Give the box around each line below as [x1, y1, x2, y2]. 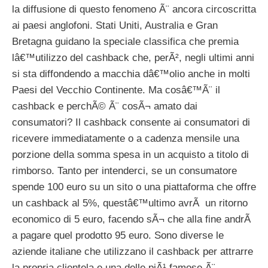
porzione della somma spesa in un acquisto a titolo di [12, 149, 249, 161]
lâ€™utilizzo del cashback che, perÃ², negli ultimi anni [12, 52, 254, 64]
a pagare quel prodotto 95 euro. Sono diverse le [12, 230, 224, 242]
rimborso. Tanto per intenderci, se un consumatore [12, 165, 237, 177]
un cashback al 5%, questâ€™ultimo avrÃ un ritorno [12, 197, 248, 209]
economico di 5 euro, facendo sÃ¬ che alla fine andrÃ [12, 214, 254, 226]
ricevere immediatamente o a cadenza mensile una [12, 133, 239, 145]
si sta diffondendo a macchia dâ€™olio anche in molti [12, 68, 250, 80]
